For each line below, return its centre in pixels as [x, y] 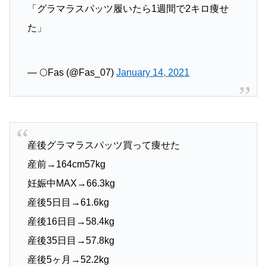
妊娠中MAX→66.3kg [71, 184]
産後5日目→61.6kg [68, 203]
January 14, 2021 [153, 73]
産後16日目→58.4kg [71, 222]
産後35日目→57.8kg [71, 241]
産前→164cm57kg [66, 164]
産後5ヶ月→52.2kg [68, 260]
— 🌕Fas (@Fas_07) [72, 73]
